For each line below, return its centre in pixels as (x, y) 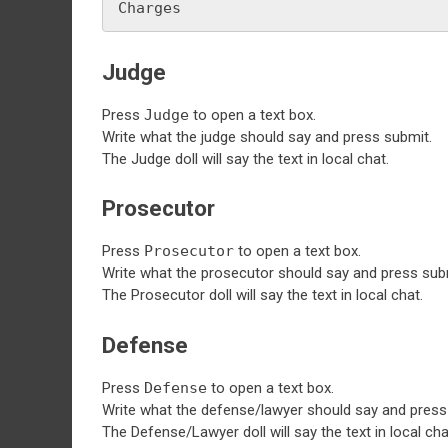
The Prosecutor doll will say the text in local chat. (262, 295)
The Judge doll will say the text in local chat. (245, 158)
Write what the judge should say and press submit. (267, 136)
